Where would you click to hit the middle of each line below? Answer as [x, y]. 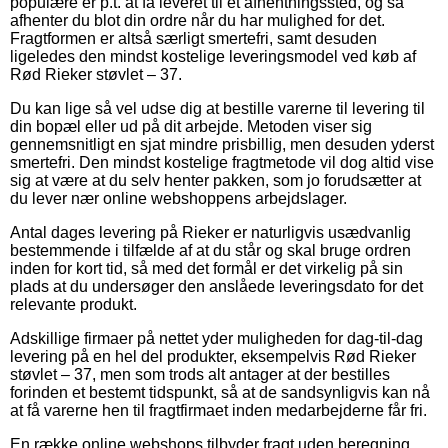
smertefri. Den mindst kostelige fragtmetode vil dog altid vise [222, 162]
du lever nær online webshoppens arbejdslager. [178, 198]
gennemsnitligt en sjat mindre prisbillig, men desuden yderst [222, 144]
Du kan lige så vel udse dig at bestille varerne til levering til [217, 108]
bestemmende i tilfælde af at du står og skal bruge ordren [210, 250]
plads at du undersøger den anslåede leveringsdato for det [216, 286]
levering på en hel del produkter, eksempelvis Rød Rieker [213, 356]
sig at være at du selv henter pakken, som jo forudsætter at [215, 180]
